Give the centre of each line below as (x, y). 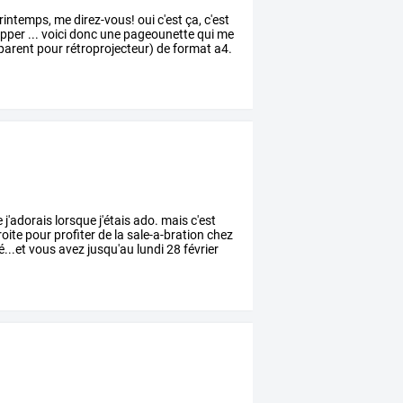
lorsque (75, 221)
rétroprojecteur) (109, 48)
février (200, 250)
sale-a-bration (165, 235)
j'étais (114, 221)
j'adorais (28, 221)
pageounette (158, 34)
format (191, 48)
